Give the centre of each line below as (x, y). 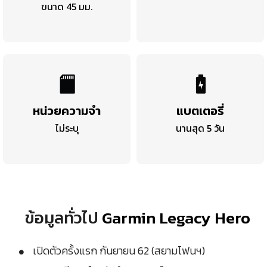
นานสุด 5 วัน (200, 128)
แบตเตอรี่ (200, 111)
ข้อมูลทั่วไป (63, 218)
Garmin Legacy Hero (176, 218)
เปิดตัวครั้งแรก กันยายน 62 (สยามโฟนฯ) (119, 250)
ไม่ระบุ (67, 128)
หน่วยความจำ (67, 111)
